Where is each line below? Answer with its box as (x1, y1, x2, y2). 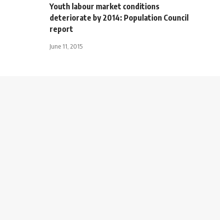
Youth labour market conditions (50, 1, 160, 11)
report (50, 24, 73, 34)
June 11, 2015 (50, 42, 82, 50)
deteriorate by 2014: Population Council (50, 12, 189, 23)
